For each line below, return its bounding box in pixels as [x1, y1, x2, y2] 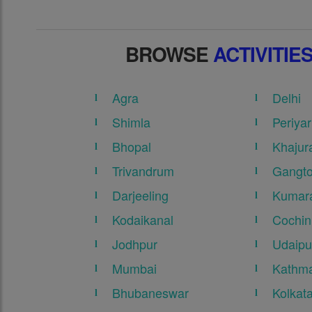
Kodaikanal [112, 210, 174, 229]
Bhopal [112, 137, 152, 156]
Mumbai [112, 259, 157, 278]
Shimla [112, 113, 151, 132]
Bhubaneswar [112, 283, 189, 302]
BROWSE [125, 40, 214, 69]
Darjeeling [112, 186, 169, 205]
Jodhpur [112, 235, 158, 253]
